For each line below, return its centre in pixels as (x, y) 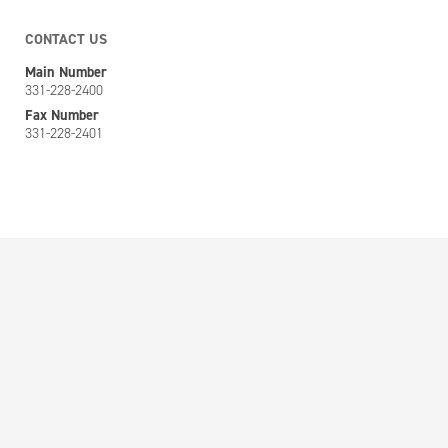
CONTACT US (65, 39)
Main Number (65, 72)
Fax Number (61, 115)
